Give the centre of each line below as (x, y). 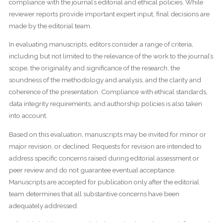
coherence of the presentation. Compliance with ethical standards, (108, 92)
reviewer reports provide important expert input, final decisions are (109, 14)
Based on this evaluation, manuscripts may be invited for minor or (107, 134)
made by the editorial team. (50, 26)
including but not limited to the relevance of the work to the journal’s (111, 56)
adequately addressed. (43, 205)
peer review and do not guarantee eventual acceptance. (92, 170)
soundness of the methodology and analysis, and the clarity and (105, 80)
